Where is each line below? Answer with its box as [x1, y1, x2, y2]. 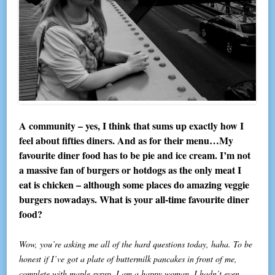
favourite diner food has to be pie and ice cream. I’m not [19, 147, 251, 162]
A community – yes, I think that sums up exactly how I [19, 118, 244, 133]
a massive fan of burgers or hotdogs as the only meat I [19, 162, 242, 177]
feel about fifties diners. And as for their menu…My [19, 133, 234, 147]
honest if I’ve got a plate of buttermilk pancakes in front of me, [19, 252, 238, 265]
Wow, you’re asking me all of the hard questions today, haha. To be [19, 238, 253, 250]
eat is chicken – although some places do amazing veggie [19, 177, 250, 192]
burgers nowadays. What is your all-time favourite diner [19, 192, 250, 206]
